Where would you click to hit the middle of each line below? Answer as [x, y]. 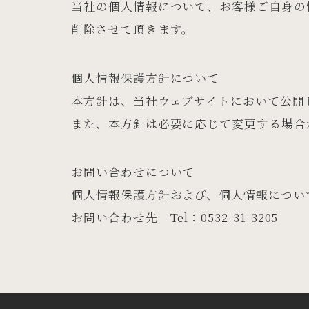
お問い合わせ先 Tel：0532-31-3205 [175, 217]
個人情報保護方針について [146, 78]
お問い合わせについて [133, 171]
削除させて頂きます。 [133, 29]
